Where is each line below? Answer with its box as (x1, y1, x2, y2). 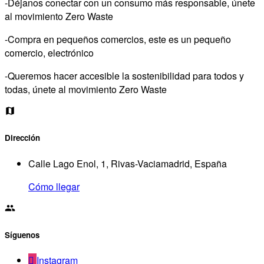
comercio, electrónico (5, 46, 94, 60)
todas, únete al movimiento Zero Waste (5, 82, 167, 97)
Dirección (5, 132, 40, 144)
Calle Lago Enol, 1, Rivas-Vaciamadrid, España (28, 156, 227, 170)
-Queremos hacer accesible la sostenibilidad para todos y (5, 69, 244, 83)
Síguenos (5, 229, 39, 240)
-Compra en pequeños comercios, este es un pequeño (5, 32, 231, 47)
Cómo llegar (28, 179, 80, 193)
